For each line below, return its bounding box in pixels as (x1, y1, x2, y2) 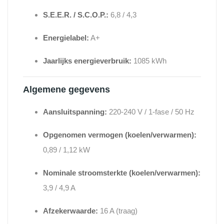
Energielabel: (43, 33, 89, 42)
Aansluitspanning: (43, 107, 107, 116)
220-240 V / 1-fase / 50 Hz (107, 107, 194, 116)
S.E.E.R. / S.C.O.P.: (43, 10, 108, 19)
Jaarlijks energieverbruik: (43, 56, 131, 65)
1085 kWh (131, 56, 166, 65)
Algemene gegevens (23, 84, 110, 95)
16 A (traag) (98, 206, 137, 215)
